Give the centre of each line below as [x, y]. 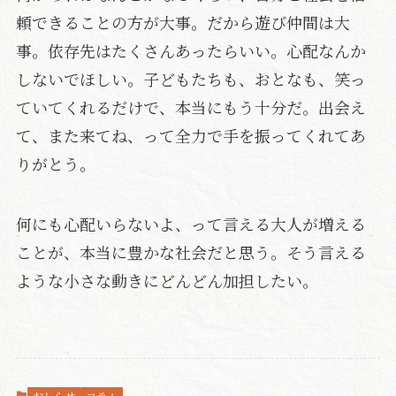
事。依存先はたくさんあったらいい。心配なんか [190, 51]
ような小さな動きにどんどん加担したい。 [167, 281]
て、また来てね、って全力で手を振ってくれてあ [190, 136]
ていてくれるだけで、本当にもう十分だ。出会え [190, 107]
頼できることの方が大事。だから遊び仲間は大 [183, 23]
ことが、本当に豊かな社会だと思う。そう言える [190, 252]
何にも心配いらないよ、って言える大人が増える [190, 224]
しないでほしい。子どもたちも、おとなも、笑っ [190, 79]
